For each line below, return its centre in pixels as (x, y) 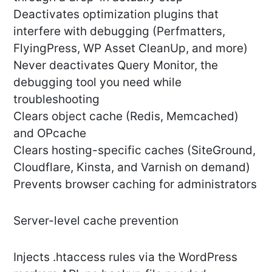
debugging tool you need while (97, 83)
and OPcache (50, 134)
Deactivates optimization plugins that (116, 15)
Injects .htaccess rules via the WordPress (125, 257)
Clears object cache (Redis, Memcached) (126, 117)
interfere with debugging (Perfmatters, (119, 32)
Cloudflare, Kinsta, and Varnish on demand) (132, 168)
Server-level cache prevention (96, 221)
